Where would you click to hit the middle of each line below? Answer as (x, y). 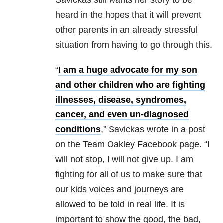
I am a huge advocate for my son (128, 69)
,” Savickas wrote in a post (153, 129)
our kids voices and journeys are (119, 189)
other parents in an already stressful (126, 30)
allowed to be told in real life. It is (120, 204)
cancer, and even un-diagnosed (122, 114)
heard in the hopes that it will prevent (128, 15)
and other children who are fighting (130, 84)
